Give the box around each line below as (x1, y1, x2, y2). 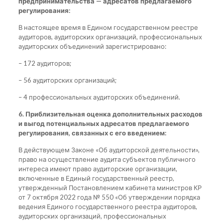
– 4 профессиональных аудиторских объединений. (18, 93, 180, 101)
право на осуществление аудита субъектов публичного (18, 155, 196, 163)
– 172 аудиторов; (18, 59, 71, 67)
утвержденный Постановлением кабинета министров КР (18, 183, 202, 192)
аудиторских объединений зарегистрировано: (18, 42, 166, 50)
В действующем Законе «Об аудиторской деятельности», (18, 145, 200, 154)
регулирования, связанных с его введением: (18, 128, 166, 137)
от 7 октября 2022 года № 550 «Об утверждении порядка (18, 193, 200, 201)
